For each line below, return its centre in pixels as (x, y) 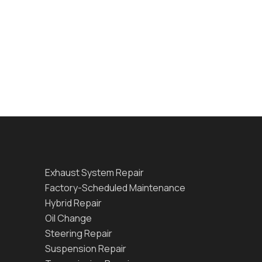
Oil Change (68, 218)
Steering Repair (79, 233)
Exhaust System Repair (94, 172)
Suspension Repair (86, 248)
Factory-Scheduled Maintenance (115, 187)
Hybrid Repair (73, 203)
